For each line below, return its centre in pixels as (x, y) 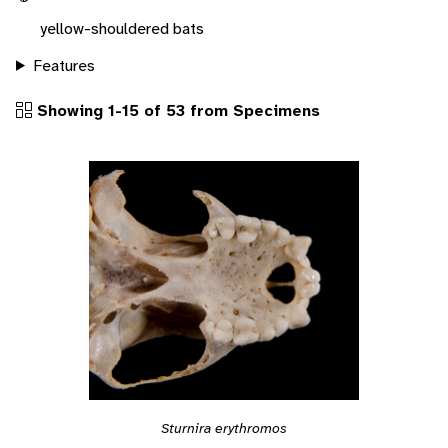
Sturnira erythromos (224, 427)
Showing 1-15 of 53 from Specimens (176, 110)
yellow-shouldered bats (122, 28)
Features (63, 65)
